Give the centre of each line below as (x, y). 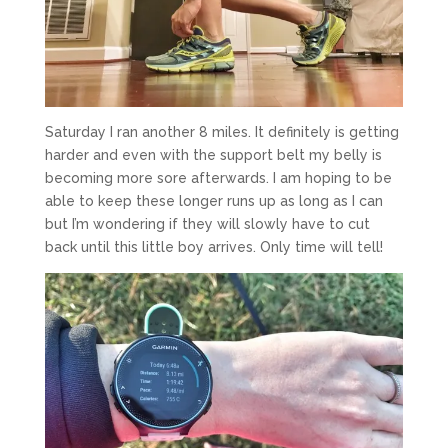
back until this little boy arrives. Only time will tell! (213, 246)
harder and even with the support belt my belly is (213, 154)
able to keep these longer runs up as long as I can (213, 200)
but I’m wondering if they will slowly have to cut (207, 223)
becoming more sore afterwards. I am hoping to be (218, 177)
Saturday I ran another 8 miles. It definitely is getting (221, 131)
